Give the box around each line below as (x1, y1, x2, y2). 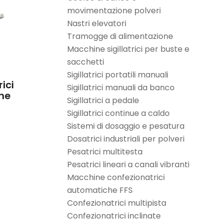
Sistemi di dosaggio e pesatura (67, 120, 184, 132)
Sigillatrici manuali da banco (67, 82, 175, 93)
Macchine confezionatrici (67, 172, 165, 183)
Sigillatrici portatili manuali (67, 69, 168, 80)
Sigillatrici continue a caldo (67, 108, 170, 119)
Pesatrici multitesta (67, 146, 143, 157)
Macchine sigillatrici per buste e (67, 43, 189, 55)
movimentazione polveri (67, 5, 161, 16)
